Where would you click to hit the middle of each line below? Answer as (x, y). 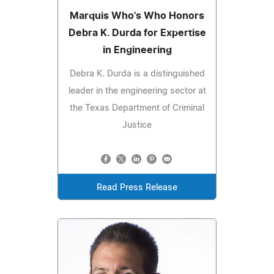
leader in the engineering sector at (137, 91)
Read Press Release (137, 187)
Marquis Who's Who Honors (137, 16)
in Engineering (137, 50)
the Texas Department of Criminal (137, 108)
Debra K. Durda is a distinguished (137, 74)
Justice (137, 125)
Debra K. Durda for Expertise (137, 33)
